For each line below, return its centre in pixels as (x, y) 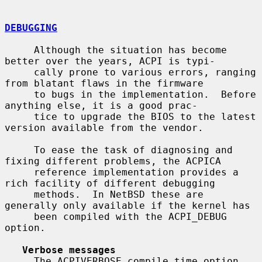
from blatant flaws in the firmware (104, 83)
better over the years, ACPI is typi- (110, 61)
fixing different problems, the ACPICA (113, 161)
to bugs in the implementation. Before (19, 94)
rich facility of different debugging (110, 183)
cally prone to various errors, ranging (19, 72)
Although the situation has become (19, 50)
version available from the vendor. (104, 127)
